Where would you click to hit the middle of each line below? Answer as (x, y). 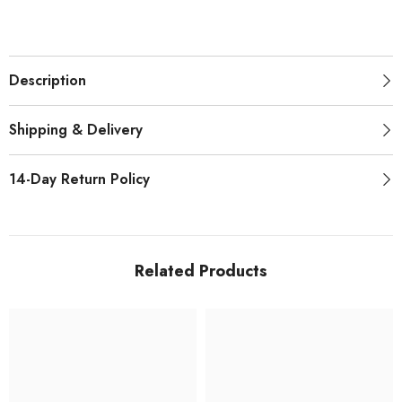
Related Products (201, 271)
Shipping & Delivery (76, 129)
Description (48, 80)
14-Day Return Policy (79, 179)
